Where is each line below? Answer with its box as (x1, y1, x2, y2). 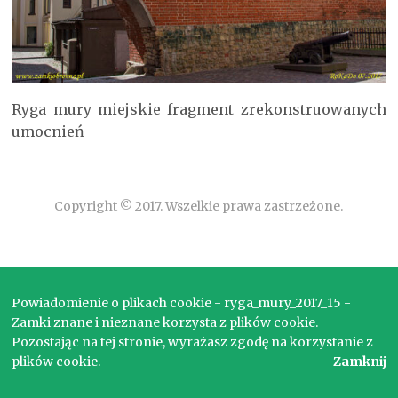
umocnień (12, 123, 85, 140)
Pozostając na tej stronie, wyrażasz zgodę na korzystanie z (12, 334, 374, 350)
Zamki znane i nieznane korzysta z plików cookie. (12, 314, 319, 330)
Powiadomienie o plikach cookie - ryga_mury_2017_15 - (12, 295, 352, 311)
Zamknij (332, 354, 386, 370)
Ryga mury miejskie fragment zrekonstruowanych (12, 100, 386, 118)
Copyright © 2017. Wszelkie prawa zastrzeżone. (54, 198, 344, 214)
